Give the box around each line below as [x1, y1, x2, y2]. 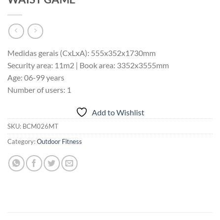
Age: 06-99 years [7, 73, 64, 82]
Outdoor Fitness [37, 137, 82, 146]
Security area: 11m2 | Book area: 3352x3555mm [7, 60, 169, 70]
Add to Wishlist [92, 108, 144, 117]
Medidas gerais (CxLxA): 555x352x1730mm [7, 48, 156, 58]
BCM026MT [23, 122, 58, 131]
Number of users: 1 [7, 85, 71, 95]
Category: [7, 137, 37, 146]
